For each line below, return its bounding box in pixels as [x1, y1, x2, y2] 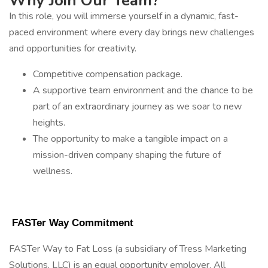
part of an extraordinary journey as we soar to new [33, 100, 242, 113]
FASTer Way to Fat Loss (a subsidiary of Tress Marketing [9, 242, 246, 255]
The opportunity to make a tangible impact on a [33, 132, 228, 145]
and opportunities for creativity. [9, 42, 136, 55]
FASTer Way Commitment [12, 217, 136, 229]
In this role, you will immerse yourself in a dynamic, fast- [9, 10, 239, 23]
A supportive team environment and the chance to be [33, 84, 253, 97]
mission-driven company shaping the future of [33, 148, 221, 162]
